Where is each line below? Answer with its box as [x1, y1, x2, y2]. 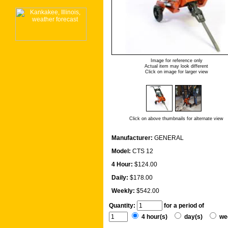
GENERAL [154, 134, 184, 142]
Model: [111, 148, 131, 155]
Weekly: [111, 187, 135, 195]
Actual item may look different [145, 64, 208, 69]
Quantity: [109, 202, 137, 210]
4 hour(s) [140, 213, 172, 221]
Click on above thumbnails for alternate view [129, 116, 223, 122]
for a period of [164, 202, 207, 210]
